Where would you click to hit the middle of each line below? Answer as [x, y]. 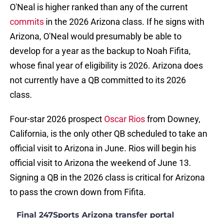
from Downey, [173, 119]
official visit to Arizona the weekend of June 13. [100, 163]
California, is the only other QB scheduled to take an [109, 134]
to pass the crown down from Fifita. [78, 192]
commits [27, 22]
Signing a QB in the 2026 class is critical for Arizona [107, 178]
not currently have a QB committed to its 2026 [98, 80]
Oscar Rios [125, 119]
